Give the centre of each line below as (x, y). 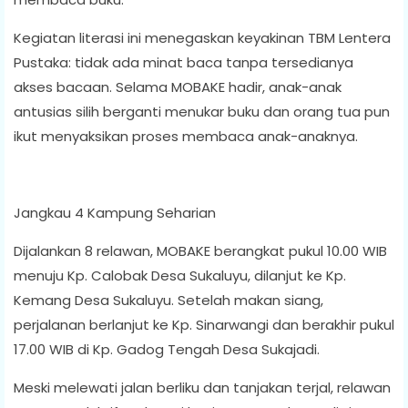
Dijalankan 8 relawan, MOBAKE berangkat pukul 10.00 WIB (200, 250)
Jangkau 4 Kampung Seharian (115, 212)
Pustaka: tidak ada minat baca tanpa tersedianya (184, 62)
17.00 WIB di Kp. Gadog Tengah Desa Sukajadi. (168, 349)
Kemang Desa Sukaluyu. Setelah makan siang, (168, 300)
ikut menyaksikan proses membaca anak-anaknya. (186, 136)
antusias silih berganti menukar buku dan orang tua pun (202, 111)
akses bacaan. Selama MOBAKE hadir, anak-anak (178, 87)
